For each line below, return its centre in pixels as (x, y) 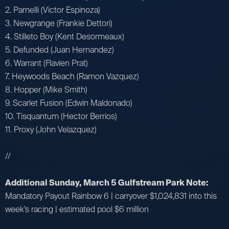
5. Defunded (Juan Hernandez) (60, 50)
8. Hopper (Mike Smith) (46, 89)
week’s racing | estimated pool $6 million (77, 209)
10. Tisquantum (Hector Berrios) (61, 116)
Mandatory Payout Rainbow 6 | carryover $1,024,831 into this (111, 196)
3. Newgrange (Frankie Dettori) (59, 23)
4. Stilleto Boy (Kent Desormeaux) (65, 36)
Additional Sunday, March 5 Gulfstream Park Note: (107, 182)
